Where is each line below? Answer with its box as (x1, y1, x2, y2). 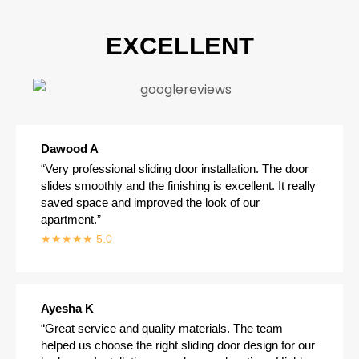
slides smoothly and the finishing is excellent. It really (41, 178, 316, 192)
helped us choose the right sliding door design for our (41, 337, 315, 352)
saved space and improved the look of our (41, 195, 260, 209)
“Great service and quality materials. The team (41, 321, 283, 335)
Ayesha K (41, 301, 94, 315)
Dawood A (41, 141, 99, 155)
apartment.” (41, 212, 101, 226)
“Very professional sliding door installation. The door (41, 161, 309, 175)
